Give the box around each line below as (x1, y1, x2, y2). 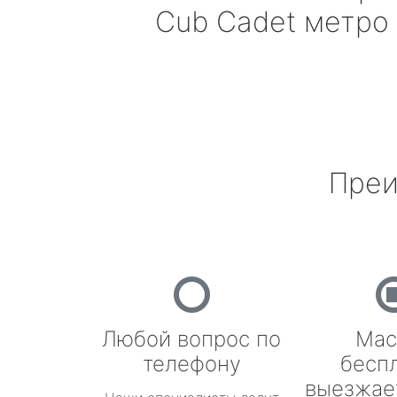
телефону (142, 351, 241, 377)
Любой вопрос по (102, 326, 281, 352)
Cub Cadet (154, 4, 296, 39)
